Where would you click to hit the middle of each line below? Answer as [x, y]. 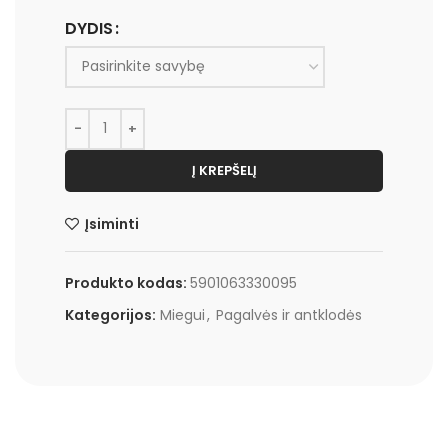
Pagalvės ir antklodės [289, 314]
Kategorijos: [110, 314]
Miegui [182, 314]
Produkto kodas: [127, 282]
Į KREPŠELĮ [224, 170]
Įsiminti [112, 223]
